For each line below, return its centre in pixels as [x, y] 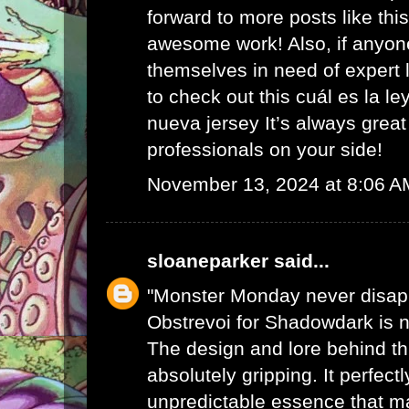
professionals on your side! [265, 149]
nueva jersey [203, 122]
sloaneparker [208, 260]
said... [299, 260]
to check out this [221, 96]
